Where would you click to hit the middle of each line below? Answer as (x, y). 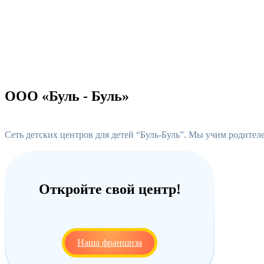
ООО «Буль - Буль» (67, 96)
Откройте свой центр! (110, 189)
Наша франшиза (110, 242)
